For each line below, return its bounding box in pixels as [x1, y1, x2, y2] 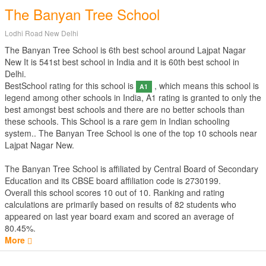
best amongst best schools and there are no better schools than [5, 103, 245, 115]
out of [113, 186, 139, 198]
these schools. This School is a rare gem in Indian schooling [5, 115, 230, 127]
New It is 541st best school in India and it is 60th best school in [5, 56, 239, 68]
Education [5, 175, 42, 186]
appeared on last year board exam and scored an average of [5, 210, 234, 222]
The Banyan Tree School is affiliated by [5, 163, 154, 175]
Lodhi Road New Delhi [5, 28, 78, 38]
